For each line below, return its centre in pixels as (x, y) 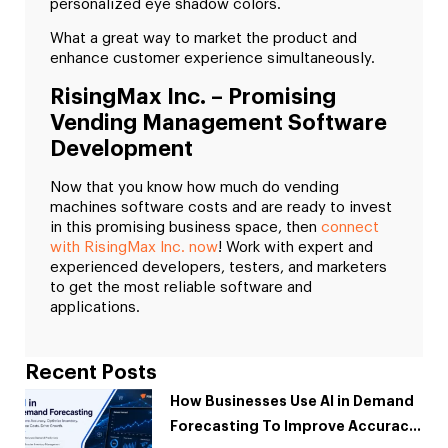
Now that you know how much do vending (194, 187)
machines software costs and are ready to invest (221, 207)
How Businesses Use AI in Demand (292, 401)
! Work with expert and (295, 247)
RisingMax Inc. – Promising (193, 96)
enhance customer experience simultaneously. (212, 59)
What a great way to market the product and (203, 39)
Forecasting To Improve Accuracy (294, 426)
